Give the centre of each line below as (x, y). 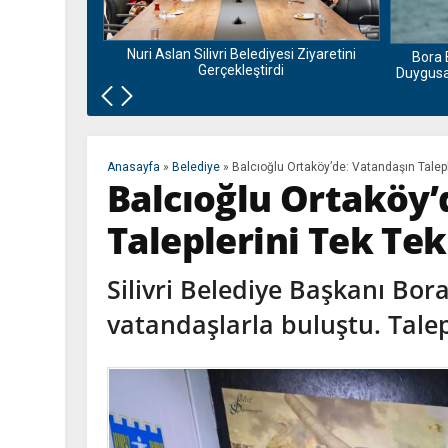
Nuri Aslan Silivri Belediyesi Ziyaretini (241, 54)
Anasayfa (133, 167)
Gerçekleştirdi (241, 70)
